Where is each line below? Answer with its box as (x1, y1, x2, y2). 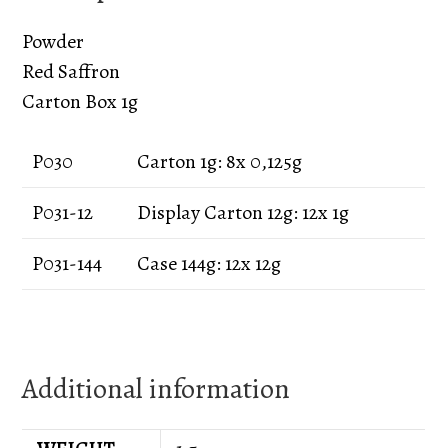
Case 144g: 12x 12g (137, 249, 282, 277)
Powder (22, 27, 85, 55)
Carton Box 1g (22, 87, 139, 115)
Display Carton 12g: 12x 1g (137, 198, 350, 226)
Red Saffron (22, 57, 121, 85)
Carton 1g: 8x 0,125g (137, 147, 303, 175)
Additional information (22, 369, 291, 408)
